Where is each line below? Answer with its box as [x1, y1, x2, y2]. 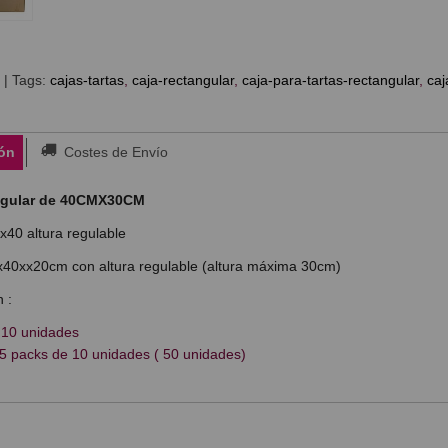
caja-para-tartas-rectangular [241, 71, 419, 88]
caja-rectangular [131, 71, 234, 88]
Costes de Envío [59, 144, 168, 161]
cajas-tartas [49, 71, 124, 88]
